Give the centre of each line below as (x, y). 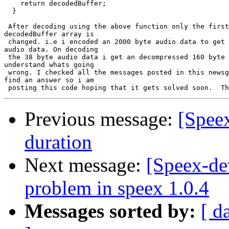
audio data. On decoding (51, 50)
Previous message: (101, 119)
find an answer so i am (49, 80)
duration (58, 142)
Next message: (85, 165)
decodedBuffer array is (49, 34)
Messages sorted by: (110, 211)
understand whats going (49, 65)
